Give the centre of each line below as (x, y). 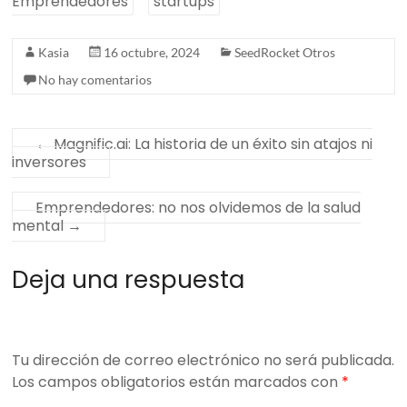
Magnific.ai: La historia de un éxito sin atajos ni (212, 144)
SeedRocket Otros (285, 53)
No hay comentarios (95, 80)
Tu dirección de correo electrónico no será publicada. (203, 360)
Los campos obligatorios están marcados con (177, 382)
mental (40, 226)
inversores (50, 163)
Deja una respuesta (129, 280)
